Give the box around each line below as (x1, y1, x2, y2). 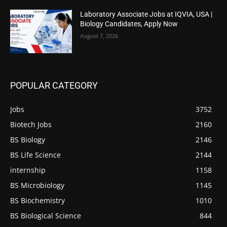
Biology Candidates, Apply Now (80, 19, 178, 28)
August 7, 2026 (80, 31, 119, 40)
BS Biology (10, 134, 45, 144)
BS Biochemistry (10, 195, 65, 205)
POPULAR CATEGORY (10, 80, 98, 91)
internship (10, 165, 46, 175)
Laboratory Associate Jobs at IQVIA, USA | (80, 10, 213, 18)
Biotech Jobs (10, 119, 52, 129)
